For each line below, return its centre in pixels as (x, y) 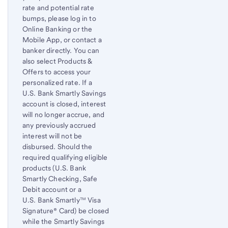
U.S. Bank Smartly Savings (64, 93)
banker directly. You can (61, 51)
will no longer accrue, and (64, 115)
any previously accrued (59, 125)
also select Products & (58, 61)
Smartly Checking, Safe (60, 179)
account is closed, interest (64, 104)
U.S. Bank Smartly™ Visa (62, 200)
